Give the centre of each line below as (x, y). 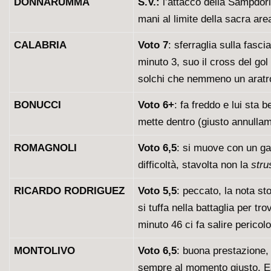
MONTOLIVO (44, 251)
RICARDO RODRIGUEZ (69, 191)
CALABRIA (40, 45)
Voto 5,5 (157, 191)
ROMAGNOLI (45, 148)
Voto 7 (153, 45)
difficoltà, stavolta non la (194, 165)
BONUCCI (38, 105)
